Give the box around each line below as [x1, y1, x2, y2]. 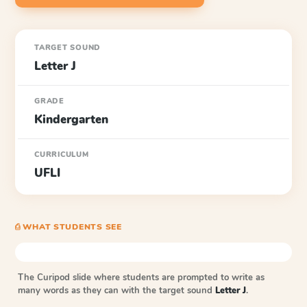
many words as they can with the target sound [18, 284, 215, 297]
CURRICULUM [34, 149, 89, 160]
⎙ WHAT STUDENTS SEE [15, 221, 122, 232]
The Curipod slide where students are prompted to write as [18, 271, 265, 284]
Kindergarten [34, 112, 108, 127]
